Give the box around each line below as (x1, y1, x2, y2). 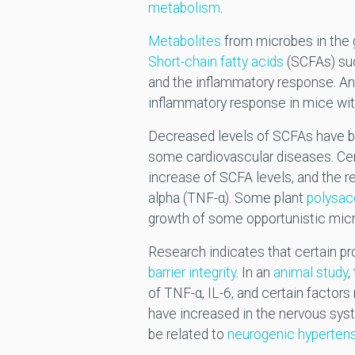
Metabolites (147, 33, 221, 50)
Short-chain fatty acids (147, 54, 284, 71)
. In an (235, 265, 273, 281)
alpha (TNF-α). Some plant (147, 190, 307, 207)
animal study (273, 265, 348, 281)
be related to (147, 326, 227, 343)
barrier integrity (147, 265, 236, 281)
